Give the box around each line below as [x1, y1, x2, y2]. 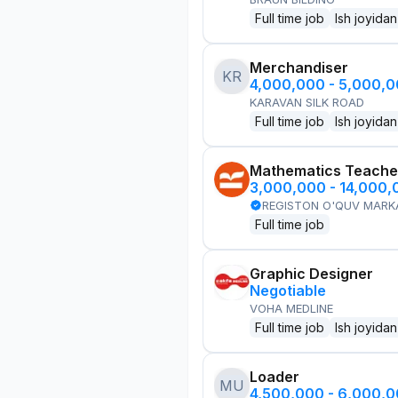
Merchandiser [250, 59, 348, 76]
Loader [250, 368, 299, 386]
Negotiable [250, 282, 326, 299]
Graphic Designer [250, 265, 373, 283]
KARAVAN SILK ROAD [250, 95, 364, 109]
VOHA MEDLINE [250, 301, 333, 315]
